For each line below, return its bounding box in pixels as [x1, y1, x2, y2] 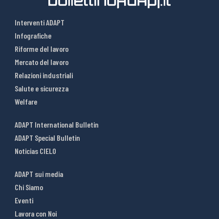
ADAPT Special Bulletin [15, 133, 80, 143]
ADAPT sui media [15, 169, 63, 179]
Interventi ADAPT [15, 18, 65, 27]
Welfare [15, 97, 37, 107]
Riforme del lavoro [15, 44, 68, 54]
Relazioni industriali [15, 70, 73, 80]
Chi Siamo [15, 182, 43, 192]
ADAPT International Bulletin [15, 120, 99, 130]
